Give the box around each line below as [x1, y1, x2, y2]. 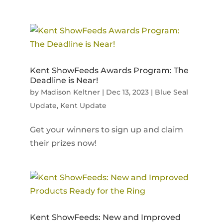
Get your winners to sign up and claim [29, 125, 183, 135]
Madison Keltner [40, 88, 100, 97]
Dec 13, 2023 [106, 88, 149, 97]
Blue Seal [154, 88, 188, 97]
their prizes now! [29, 138, 97, 148]
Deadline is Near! [29, 76, 98, 86]
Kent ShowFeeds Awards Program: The [29, 66, 189, 76]
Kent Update [60, 101, 107, 111]
